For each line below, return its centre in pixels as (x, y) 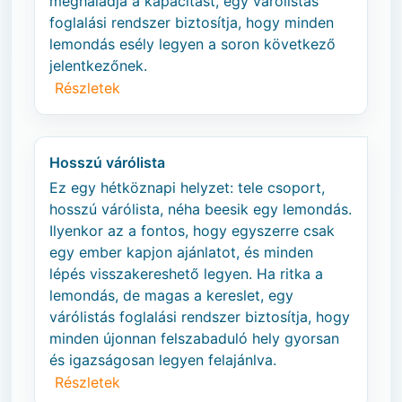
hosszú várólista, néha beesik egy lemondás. (201, 209)
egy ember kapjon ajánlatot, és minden (181, 252)
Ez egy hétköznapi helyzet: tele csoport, (187, 188)
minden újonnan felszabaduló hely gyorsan (194, 338)
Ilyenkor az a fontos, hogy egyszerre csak (192, 231)
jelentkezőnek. (98, 66)
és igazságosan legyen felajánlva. (163, 360)
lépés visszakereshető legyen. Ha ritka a (186, 274)
